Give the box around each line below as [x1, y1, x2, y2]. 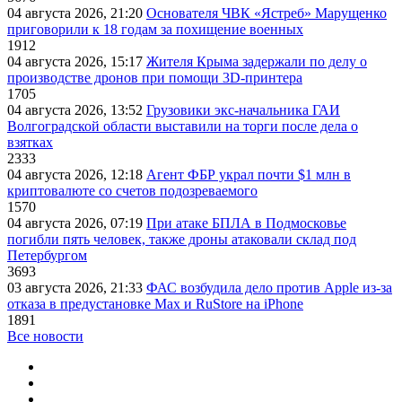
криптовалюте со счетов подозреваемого [7, 183, 258, 199]
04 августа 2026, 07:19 [7, 215, 146, 232]
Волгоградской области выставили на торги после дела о [7, 118, 358, 135]
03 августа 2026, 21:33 [7, 280, 146, 296]
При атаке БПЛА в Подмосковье [146, 215, 346, 232]
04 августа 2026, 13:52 [7, 102, 146, 118]
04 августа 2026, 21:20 [7, 5, 146, 22]
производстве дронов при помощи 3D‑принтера [7, 70, 302, 86]
